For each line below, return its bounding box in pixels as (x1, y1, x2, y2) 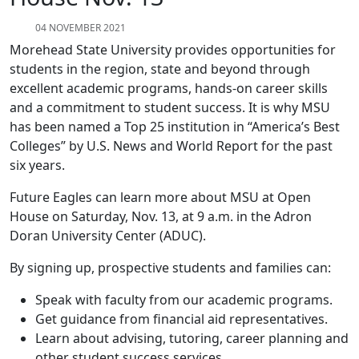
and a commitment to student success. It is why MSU (10, 99, 330, 117)
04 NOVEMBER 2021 (35, 21, 126, 35)
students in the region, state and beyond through (10, 60, 310, 79)
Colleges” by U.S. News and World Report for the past (10, 137, 333, 155)
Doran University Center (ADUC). (10, 227, 228, 245)
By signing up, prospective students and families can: (10, 259, 344, 277)
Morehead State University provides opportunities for (10, 41, 336, 59)
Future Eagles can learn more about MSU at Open (10, 188, 311, 207)
